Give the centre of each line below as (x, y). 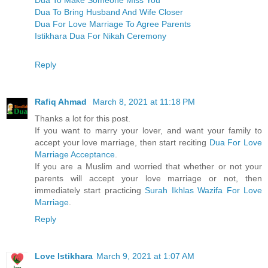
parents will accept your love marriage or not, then (148, 178)
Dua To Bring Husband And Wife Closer (109, 12)
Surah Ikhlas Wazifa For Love (204, 190)
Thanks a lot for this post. (83, 118)
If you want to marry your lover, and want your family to (148, 130)
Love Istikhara (64, 256)
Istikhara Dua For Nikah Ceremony (100, 36)
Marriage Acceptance (75, 154)
